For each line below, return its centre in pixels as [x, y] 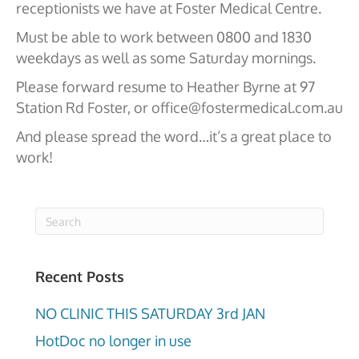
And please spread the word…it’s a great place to [174, 136]
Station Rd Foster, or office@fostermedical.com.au [179, 107]
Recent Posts [80, 276]
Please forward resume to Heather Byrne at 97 [165, 87]
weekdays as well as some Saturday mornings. [166, 58]
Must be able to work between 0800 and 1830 [164, 37]
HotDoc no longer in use [113, 341]
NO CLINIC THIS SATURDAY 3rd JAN [150, 313]
